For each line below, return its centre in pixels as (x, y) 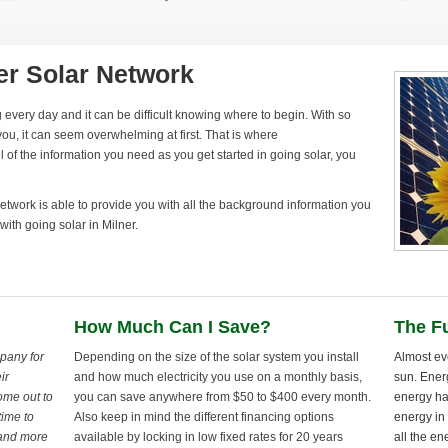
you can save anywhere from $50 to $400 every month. (222, 397)
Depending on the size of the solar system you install (216, 357)
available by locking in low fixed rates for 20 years (208, 437)
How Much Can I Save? (172, 327)
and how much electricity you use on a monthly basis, (218, 377)
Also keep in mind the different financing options (204, 417)
